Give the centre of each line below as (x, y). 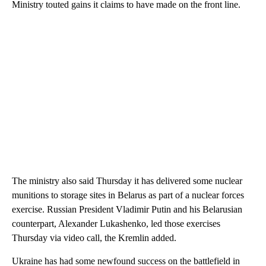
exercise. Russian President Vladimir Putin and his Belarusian (127, 210)
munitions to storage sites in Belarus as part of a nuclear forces (128, 195)
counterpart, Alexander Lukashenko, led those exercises (116, 224)
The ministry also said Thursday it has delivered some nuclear (127, 181)
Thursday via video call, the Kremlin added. (94, 238)
